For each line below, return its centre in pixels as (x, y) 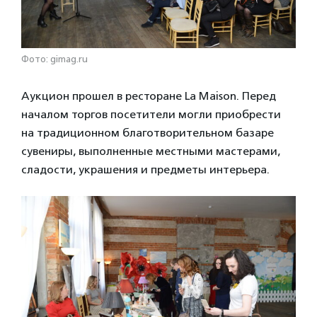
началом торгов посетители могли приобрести (151, 114)
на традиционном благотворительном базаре (148, 132)
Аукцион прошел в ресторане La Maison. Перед (149, 96)
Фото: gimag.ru (54, 59)
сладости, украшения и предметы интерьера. (145, 169)
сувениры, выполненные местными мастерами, (151, 151)
